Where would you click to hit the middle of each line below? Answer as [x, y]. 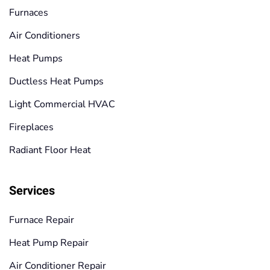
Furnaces [29, 12]
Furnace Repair [42, 220]
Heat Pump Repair [49, 243]
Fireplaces [31, 127]
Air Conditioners [45, 35]
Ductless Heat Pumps [56, 81]
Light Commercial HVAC [62, 104]
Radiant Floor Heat [50, 150]
